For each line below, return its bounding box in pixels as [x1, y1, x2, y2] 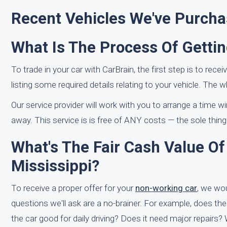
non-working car [135, 183, 197, 193]
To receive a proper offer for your [11, 183, 135, 193]
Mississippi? [11, 157, 99, 175]
